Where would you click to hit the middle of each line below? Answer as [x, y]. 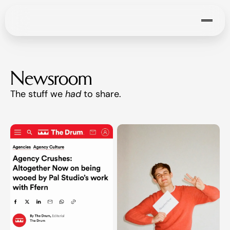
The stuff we [38, 94]
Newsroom [51, 78]
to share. [102, 94]
